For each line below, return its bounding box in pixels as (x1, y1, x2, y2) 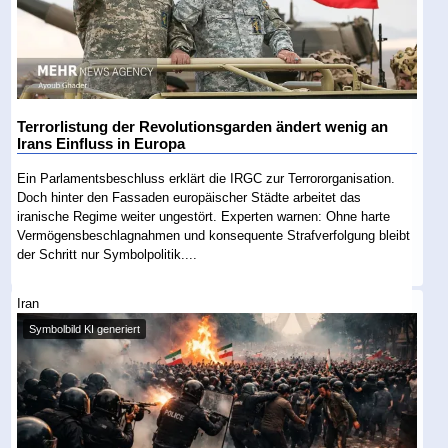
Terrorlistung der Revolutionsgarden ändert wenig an (17, 118, 389, 135)
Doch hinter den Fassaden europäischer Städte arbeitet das (17, 189, 362, 205)
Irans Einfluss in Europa (17, 135, 186, 152)
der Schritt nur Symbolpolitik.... (17, 246, 198, 262)
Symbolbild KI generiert (29, 323, 141, 336)
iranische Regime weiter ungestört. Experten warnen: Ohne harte (17, 208, 391, 224)
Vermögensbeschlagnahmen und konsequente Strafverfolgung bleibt (17, 227, 411, 243)
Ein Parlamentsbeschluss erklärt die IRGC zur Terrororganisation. (17, 170, 396, 186)
